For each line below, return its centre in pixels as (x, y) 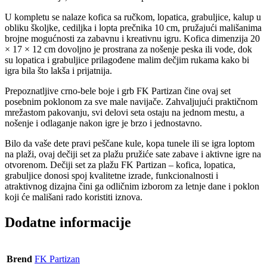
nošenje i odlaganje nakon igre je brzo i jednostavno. (103, 123)
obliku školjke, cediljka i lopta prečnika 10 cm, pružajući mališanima (133, 28)
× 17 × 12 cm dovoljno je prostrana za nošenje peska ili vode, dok (128, 49)
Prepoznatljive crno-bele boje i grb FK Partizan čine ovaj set (118, 91)
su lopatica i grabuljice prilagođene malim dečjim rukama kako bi (127, 60)
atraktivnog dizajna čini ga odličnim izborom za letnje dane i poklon (132, 186)
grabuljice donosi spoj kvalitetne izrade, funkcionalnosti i (111, 176)
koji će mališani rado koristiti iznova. (74, 197)
